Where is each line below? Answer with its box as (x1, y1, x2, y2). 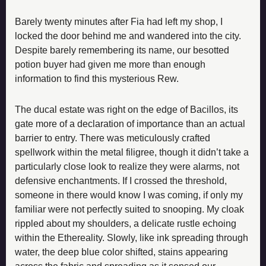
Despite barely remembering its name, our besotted (15, 45, 229, 55)
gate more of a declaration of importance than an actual (15, 118, 245, 129)
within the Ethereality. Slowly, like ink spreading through (15, 232, 248, 243)
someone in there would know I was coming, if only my (15, 189, 243, 200)
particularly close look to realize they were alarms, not (15, 161, 239, 172)
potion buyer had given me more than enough (15, 59, 205, 69)
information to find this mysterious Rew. (15, 73, 179, 84)
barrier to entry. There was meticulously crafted (15, 132, 210, 143)
